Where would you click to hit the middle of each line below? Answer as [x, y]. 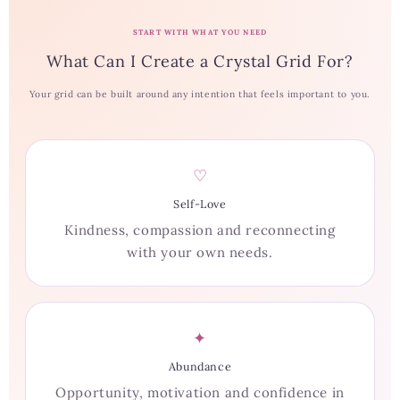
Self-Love [200, 204]
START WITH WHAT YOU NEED [200, 33]
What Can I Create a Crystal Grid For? [200, 62]
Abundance [200, 367]
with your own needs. [200, 253]
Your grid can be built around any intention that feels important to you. [200, 95]
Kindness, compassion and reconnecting [200, 230]
